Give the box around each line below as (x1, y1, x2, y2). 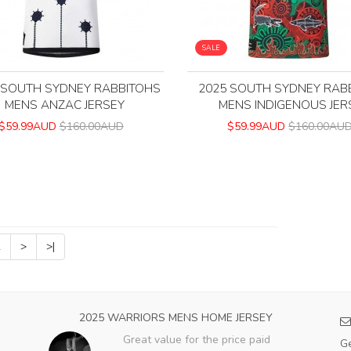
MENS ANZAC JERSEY (5, 96, 125, 114)
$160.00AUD (59, 119, 124, 135)
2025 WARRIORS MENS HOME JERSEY (78, 310, 273, 326)
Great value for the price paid (123, 332, 270, 348)
